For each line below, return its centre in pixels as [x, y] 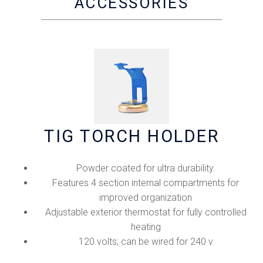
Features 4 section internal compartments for [146, 183]
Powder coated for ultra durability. [146, 168]
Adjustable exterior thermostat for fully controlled [146, 213]
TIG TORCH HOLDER [131, 136]
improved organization [146, 198]
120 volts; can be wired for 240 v [146, 242]
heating [146, 227]
